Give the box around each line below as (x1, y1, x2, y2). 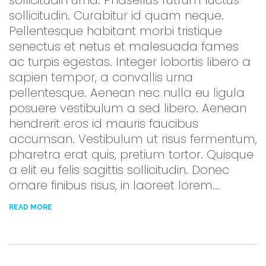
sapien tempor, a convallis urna (9, 68, 193, 85)
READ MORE (9, 202, 52, 211)
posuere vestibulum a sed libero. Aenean (9, 99, 246, 116)
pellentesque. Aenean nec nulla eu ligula (9, 84, 245, 101)
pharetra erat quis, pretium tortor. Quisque (9, 145, 254, 163)
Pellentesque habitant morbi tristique (9, 22, 222, 39)
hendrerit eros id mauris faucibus (9, 115, 198, 132)
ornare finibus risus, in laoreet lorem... (9, 176, 220, 194)
